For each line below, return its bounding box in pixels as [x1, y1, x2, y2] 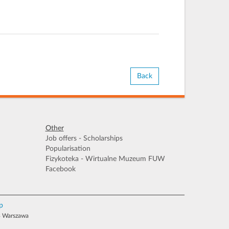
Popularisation [45, 145, 90, 152]
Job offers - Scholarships [45, 135, 123, 142]
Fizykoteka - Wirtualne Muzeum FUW [45, 155, 165, 163]
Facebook [45, 166, 76, 173]
